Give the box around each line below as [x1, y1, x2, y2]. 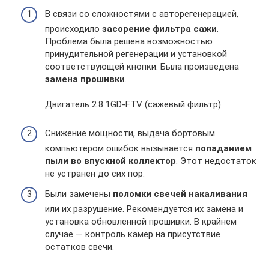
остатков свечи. [45, 241, 114, 252]
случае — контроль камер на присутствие [45, 228, 220, 240]
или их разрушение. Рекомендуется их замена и [45, 203, 243, 214]
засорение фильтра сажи [102, 23, 217, 34]
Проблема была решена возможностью [45, 36, 213, 47]
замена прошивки [45, 74, 125, 85]
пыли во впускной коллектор [45, 156, 176, 166]
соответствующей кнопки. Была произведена [45, 61, 239, 72]
